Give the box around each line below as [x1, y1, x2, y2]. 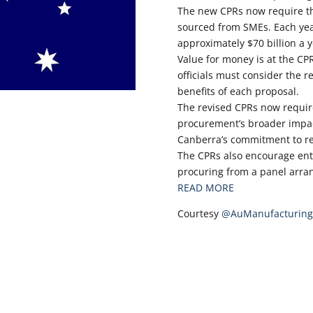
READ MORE [177, 180, 234, 194]
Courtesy [177, 206, 221, 220]
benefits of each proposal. [177, 84, 299, 98]
